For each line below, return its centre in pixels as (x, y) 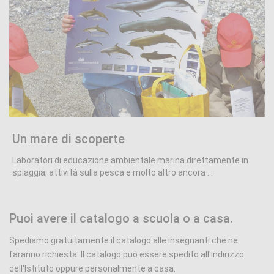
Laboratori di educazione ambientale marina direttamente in (130, 160)
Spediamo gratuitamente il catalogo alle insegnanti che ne (124, 240)
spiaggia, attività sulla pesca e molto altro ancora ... (113, 172)
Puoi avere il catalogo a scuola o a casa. (121, 218)
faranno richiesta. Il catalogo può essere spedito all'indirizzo (127, 254)
